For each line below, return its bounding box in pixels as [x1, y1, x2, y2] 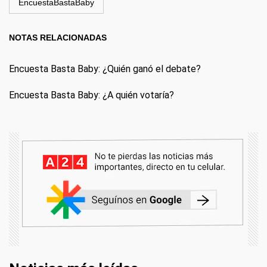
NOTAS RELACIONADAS [9, 33, 107, 42]
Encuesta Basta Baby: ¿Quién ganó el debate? [9, 63, 201, 74]
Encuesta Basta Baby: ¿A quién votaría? [9, 89, 174, 101]
